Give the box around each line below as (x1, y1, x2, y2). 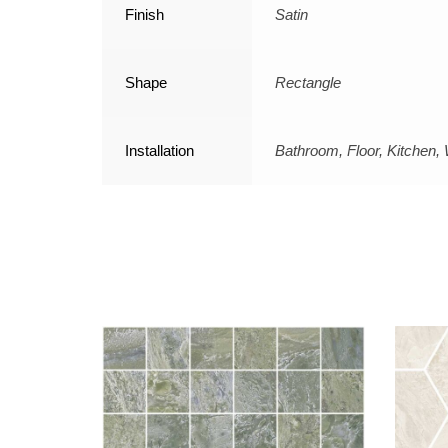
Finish (125, 6, 164, 24)
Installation (125, 142, 194, 160)
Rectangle (275, 74, 341, 92)
